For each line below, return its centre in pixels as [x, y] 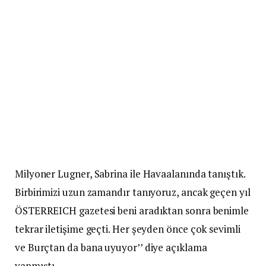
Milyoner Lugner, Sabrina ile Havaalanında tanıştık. [130, 174]
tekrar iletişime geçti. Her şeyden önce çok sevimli [128, 229]
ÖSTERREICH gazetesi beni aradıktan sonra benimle [132, 211]
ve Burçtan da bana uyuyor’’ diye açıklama [111, 248]
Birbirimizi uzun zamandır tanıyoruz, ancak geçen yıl [133, 192]
